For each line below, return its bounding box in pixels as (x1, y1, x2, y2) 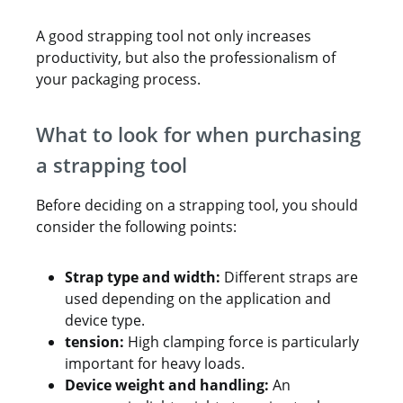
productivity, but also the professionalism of (36, 48, 336, 67)
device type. (65, 310, 145, 330)
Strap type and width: (65, 267, 220, 287)
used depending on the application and (65, 289, 331, 309)
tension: (65, 332, 124, 352)
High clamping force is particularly (124, 332, 359, 352)
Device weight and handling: (65, 375, 269, 395)
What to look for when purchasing (36, 121, 361, 148)
